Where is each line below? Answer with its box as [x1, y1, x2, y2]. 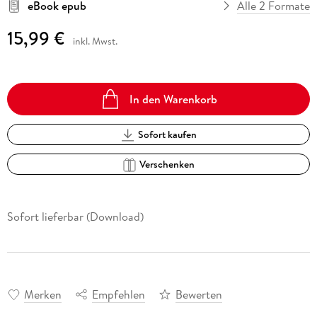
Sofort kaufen [137, 127, 197, 142]
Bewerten [175, 286, 222, 302]
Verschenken [139, 157, 195, 172]
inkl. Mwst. [72, 33, 117, 48]
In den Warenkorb [129, 91, 218, 107]
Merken [23, 286, 62, 302]
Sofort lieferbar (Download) [6, 209, 144, 225]
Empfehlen [91, 286, 145, 302]
